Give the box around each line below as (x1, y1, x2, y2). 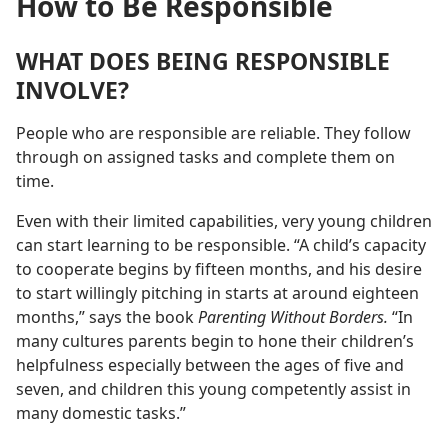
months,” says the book (16, 306, 198, 329)
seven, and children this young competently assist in (16, 378, 411, 401)
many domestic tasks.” (16, 402, 186, 425)
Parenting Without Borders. (198, 306, 388, 329)
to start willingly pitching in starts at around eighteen (16, 282, 419, 305)
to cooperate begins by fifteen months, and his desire (16, 258, 422, 281)
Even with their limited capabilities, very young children (16, 210, 432, 233)
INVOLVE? (16, 74, 129, 107)
